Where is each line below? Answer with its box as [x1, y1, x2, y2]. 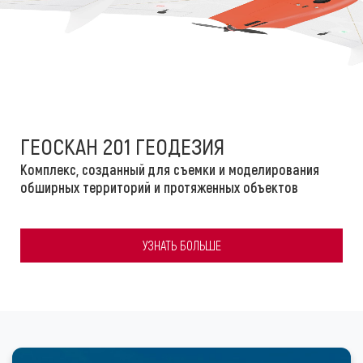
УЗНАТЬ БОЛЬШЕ [142, 237, 221, 253]
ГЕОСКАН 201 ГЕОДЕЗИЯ [20, 131, 224, 160]
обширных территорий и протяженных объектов [20, 177, 298, 196]
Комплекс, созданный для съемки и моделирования [20, 160, 319, 178]
